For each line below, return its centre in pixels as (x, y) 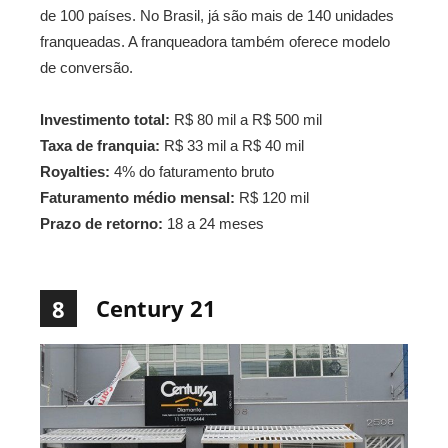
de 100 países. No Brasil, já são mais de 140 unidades (217, 16)
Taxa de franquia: (100, 146)
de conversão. (86, 68)
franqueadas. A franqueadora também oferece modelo (215, 42)
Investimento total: (105, 120)
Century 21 (156, 308)
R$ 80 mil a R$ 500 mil (246, 120)
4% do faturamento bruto (192, 172)
